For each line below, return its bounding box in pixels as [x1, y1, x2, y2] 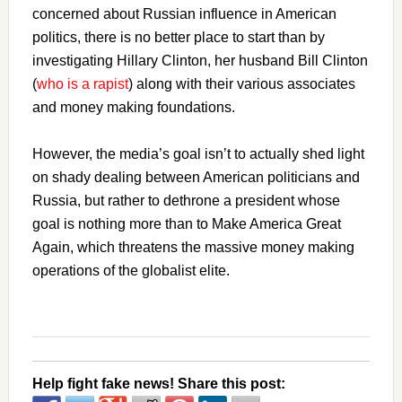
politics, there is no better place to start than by [31, 29, 325, 45]
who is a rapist [36, 75, 128, 92]
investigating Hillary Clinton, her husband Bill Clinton [31, 52, 368, 68]
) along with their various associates [127, 75, 355, 92]
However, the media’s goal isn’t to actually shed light [31, 145, 364, 162]
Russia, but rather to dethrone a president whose [31, 192, 340, 208]
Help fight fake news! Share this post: [31, 375, 285, 391]
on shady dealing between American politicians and [31, 169, 360, 185]
